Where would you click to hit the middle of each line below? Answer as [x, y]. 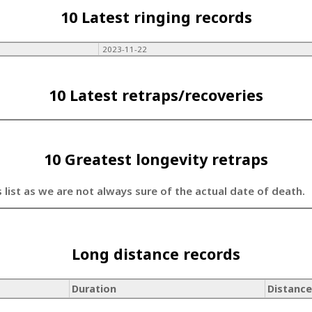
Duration [94, 288]
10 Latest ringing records [156, 17]
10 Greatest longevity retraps [156, 159]
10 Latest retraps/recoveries [156, 95]
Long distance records [156, 254]
